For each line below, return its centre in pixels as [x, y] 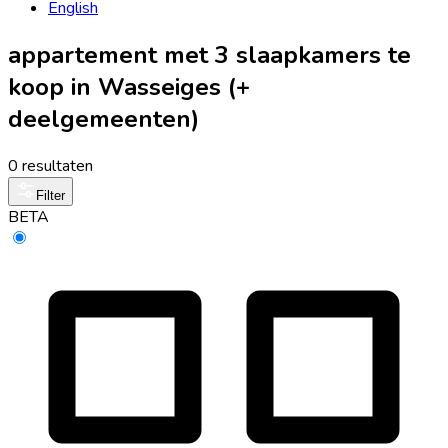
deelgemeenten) [103, 118]
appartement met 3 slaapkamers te [209, 54]
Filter [50, 195]
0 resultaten [50, 165]
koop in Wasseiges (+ [129, 86]
